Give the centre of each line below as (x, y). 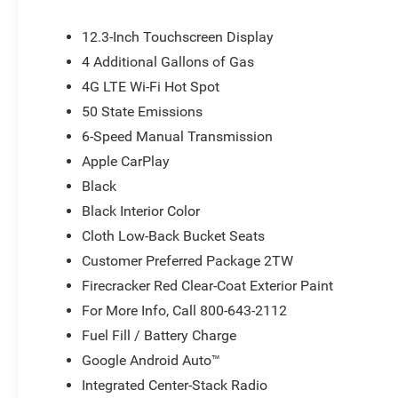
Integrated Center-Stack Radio (175, 385)
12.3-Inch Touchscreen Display (178, 36)
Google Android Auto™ (151, 360)
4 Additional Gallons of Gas (168, 61)
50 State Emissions (143, 111)
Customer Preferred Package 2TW (188, 260)
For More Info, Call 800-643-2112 (185, 310)
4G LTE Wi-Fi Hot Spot (151, 86)
